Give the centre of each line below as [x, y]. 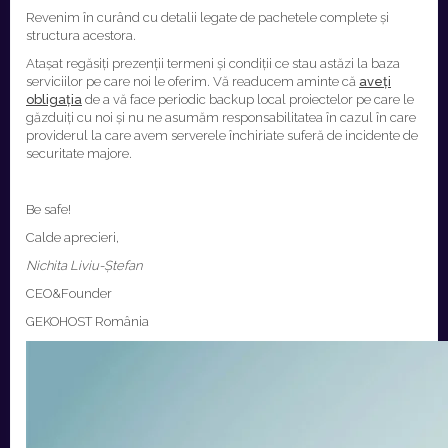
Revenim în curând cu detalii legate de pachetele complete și [207, 17]
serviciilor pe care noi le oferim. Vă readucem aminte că [192, 81]
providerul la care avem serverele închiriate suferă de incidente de [222, 135]
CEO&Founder [69, 293]
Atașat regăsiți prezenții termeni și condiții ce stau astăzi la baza [213, 63]
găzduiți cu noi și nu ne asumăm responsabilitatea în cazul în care [221, 117]
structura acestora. [81, 35]
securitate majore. [79, 153]
